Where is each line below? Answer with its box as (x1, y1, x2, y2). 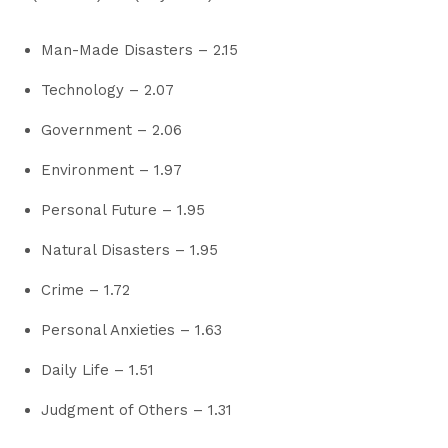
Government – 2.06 (41, 120, 182, 139)
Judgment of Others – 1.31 (41, 400, 232, 419)
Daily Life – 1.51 (41, 360, 154, 379)
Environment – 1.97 (41, 160, 182, 179)
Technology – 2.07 (41, 80, 174, 99)
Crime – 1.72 (41, 280, 130, 299)
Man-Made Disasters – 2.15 (41, 40, 238, 59)
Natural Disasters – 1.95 (41, 240, 218, 259)
